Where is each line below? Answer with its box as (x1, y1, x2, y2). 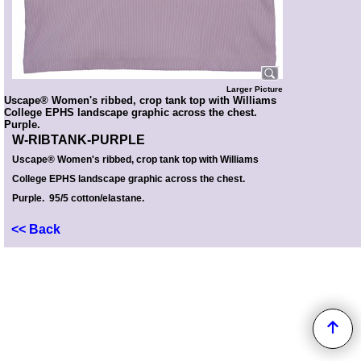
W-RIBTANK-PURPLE (12, 133, 145, 147)
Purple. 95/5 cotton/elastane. (12, 193, 144, 204)
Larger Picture (226, 85, 283, 93)
